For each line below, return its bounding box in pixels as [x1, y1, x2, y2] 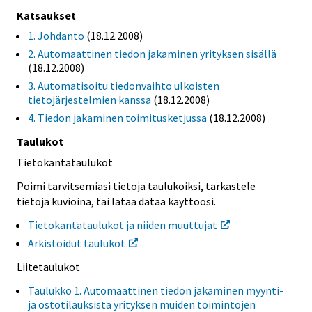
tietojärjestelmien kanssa [28, 92, 151, 107]
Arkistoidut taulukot [28, 236, 125, 251]
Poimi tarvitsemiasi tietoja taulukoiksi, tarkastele [17, 179, 256, 194]
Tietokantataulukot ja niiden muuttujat [28, 218, 217, 233]
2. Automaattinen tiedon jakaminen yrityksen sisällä [28, 46, 276, 61]
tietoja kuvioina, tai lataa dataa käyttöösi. [17, 194, 216, 209]
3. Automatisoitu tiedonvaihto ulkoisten [28, 78, 219, 93]
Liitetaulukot [17, 259, 80, 274]
